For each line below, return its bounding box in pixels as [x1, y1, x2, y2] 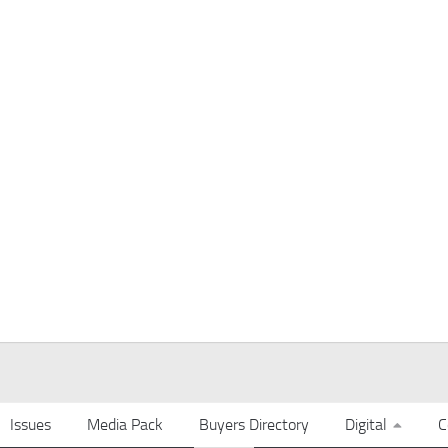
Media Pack [87, 414, 163, 434]
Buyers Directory [199, 414, 309, 434]
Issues [10, 414, 51, 434]
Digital [345, 414, 387, 434]
